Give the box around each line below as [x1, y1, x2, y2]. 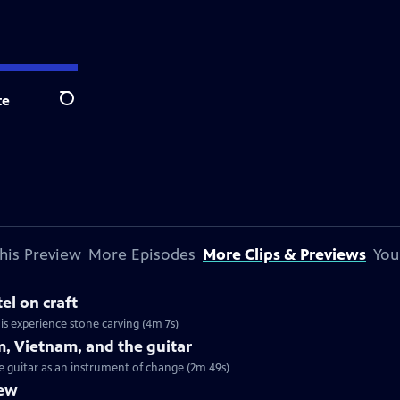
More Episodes [88, 245, 196, 264]
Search [59, 99, 103, 117]
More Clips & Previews [203, 245, 366, 264]
